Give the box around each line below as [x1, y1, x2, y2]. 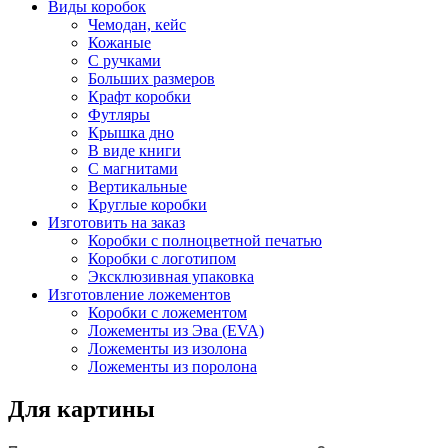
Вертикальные [88, 178, 187, 195]
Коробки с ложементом [88, 304, 247, 321]
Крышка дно [88, 124, 174, 141]
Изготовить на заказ [48, 214, 185, 231]
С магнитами [88, 160, 178, 177]
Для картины [8, 395, 155, 422]
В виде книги [88, 142, 181, 159]
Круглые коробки [88, 196, 207, 213]
